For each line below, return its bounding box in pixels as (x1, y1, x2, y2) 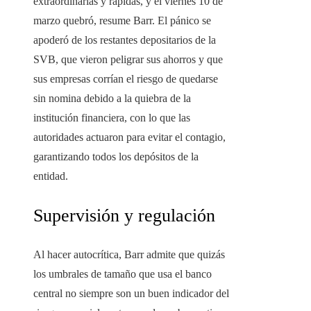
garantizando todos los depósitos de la (33, 151, 199, 163)
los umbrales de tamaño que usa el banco (33, 268, 212, 280)
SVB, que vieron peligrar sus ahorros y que (33, 53, 223, 66)
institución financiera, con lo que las (33, 112, 190, 124)
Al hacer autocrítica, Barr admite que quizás (33, 249, 225, 261)
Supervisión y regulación (33, 205, 215, 226)
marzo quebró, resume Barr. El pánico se (33, 15, 211, 27)
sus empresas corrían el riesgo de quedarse (33, 73, 218, 85)
